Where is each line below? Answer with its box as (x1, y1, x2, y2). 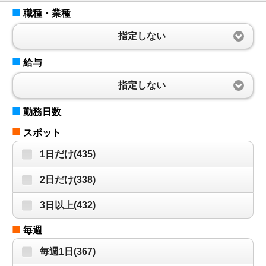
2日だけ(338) (39, 175, 96, 185)
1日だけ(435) (39, 149, 96, 160)
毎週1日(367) (39, 246, 96, 256)
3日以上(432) (39, 200, 96, 211)
